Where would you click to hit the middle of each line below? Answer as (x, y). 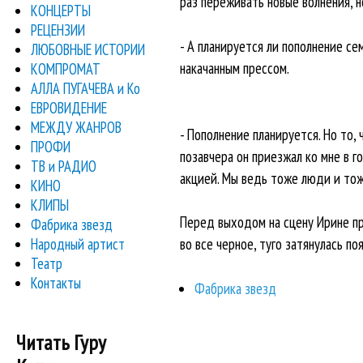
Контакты (56, 282)
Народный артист (78, 243)
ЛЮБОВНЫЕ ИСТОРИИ (88, 49)
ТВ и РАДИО (64, 166)
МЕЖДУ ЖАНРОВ (77, 127)
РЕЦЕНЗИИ (58, 30)
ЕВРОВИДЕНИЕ (69, 107)
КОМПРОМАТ (66, 68)
